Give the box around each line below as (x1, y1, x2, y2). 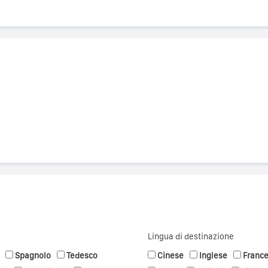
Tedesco (66, 251, 98, 261)
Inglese (199, 251, 227, 261)
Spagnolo (14, 251, 51, 261)
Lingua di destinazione (147, 232, 234, 242)
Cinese (157, 251, 184, 261)
